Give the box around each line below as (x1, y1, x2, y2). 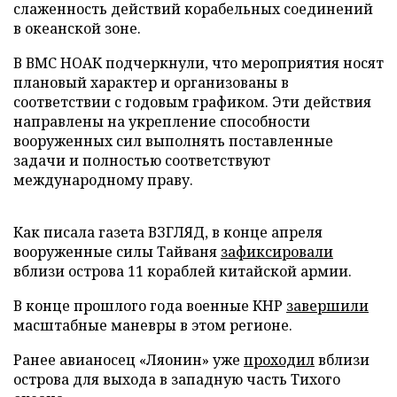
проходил (244, 350, 315, 370)
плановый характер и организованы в (13, 73, 289, 92)
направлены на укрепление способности (13, 112, 310, 131)
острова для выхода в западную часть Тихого (13, 370, 340, 389)
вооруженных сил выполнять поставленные (13, 131, 333, 151)
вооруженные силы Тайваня (13, 242, 221, 261)
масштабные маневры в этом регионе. (13, 315, 292, 335)
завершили (286, 296, 369, 315)
